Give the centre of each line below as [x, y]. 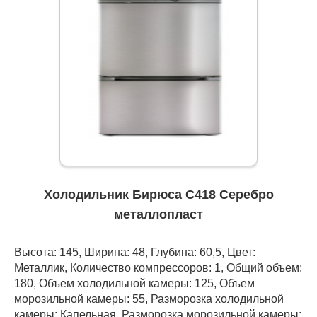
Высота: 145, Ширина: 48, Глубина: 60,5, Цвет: [135, 252]
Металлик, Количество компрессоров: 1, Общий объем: [158, 268]
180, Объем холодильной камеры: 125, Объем [134, 283]
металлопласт [158, 215]
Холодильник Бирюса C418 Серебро [158, 195]
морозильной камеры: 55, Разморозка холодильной [149, 299]
